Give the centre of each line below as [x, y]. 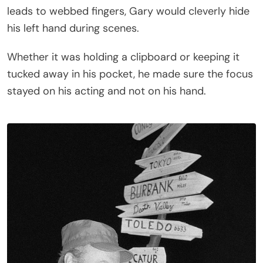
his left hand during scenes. [73, 28]
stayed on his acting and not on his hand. [107, 91]
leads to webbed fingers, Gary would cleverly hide [128, 11]
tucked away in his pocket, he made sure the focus [130, 74]
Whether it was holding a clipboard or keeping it [123, 57]
